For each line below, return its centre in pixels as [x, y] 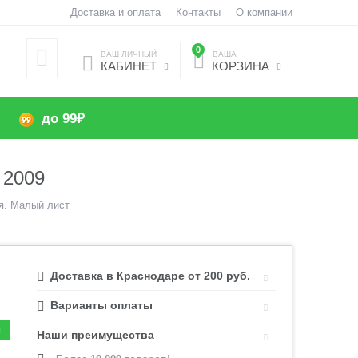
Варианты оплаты [102, 305]
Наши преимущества [96, 335]
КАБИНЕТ [128, 66]
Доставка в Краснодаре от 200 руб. [151, 276]
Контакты [198, 12]
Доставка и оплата [115, 12]
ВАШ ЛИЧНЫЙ [128, 54]
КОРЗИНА [239, 66]
